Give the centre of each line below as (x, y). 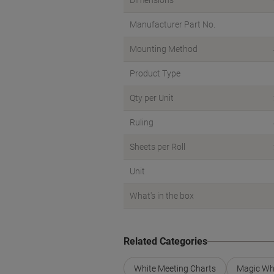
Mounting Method (164, 49)
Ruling (142, 122)
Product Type (155, 73)
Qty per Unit (152, 98)
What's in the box (162, 196)
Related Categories (165, 241)
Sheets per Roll (157, 147)
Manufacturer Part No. (172, 24)
